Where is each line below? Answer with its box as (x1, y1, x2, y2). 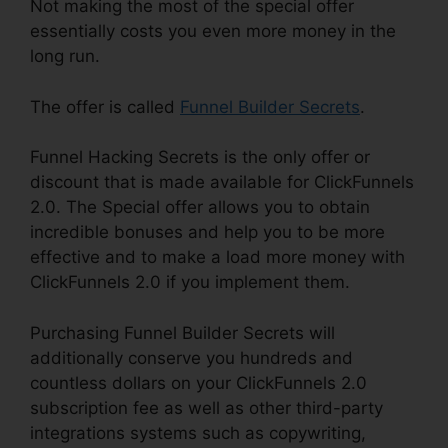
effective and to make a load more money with (30, 247, 405, 268)
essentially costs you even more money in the (30, 21, 396, 42)
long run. (30, 46, 100, 67)
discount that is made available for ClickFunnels (30, 172, 414, 193)
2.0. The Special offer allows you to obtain (30, 197, 370, 218)
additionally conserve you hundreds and (30, 347, 353, 368)
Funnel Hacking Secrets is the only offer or (30, 147, 370, 168)
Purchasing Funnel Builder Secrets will (30, 322, 335, 343)
